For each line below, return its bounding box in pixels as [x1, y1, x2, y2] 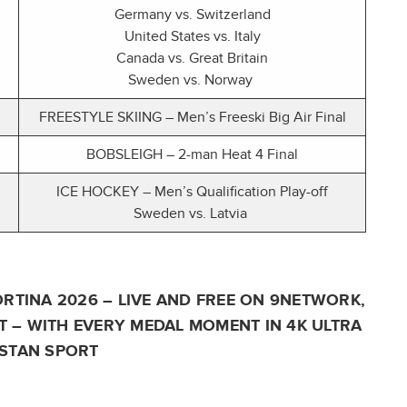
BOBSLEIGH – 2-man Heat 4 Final [86, 146, 298, 164]
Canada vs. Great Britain [116, 50, 268, 67]
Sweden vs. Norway [128, 72, 256, 89]
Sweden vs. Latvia [134, 205, 251, 223]
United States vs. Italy [124, 28, 261, 45]
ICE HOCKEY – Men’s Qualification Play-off [56, 184, 328, 201]
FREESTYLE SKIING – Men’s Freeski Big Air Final [38, 109, 346, 126]
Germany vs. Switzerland [114, 6, 271, 24]
